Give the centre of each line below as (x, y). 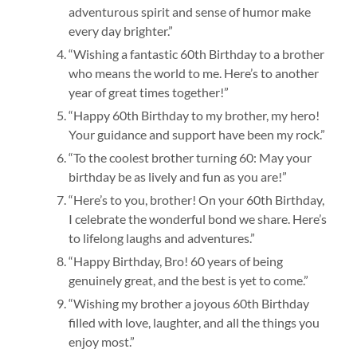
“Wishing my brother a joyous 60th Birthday (188, 304)
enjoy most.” (101, 342)
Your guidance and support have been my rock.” (196, 135)
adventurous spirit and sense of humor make (189, 12)
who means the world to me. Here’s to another (193, 73)
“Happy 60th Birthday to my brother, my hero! (194, 116)
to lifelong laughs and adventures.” (161, 238)
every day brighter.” (120, 31)
